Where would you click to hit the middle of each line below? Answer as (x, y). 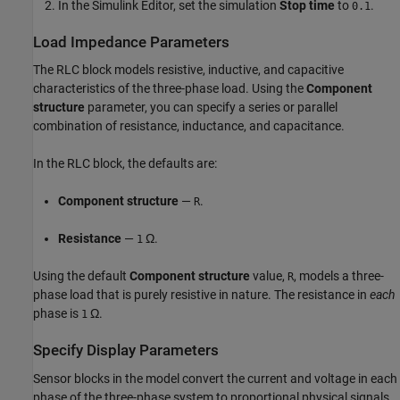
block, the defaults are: (154, 164)
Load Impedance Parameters (131, 42)
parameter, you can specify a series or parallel (211, 108)
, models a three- (339, 276)
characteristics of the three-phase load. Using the (170, 89)
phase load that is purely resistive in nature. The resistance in (201, 295)
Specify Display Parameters (126, 351)
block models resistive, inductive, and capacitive (212, 70)
